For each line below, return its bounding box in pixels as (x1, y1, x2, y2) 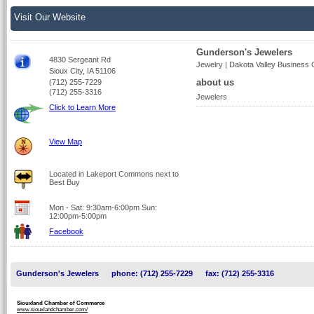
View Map (49, 137, 82, 146)
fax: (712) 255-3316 (205, 269, 274, 278)
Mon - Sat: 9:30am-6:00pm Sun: (49, 203, 157, 212)
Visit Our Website (14, 12, 86, 22)
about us (196, 77, 234, 88)
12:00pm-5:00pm (49, 212, 107, 220)
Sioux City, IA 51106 (49, 67, 116, 75)
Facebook (49, 227, 83, 235)
